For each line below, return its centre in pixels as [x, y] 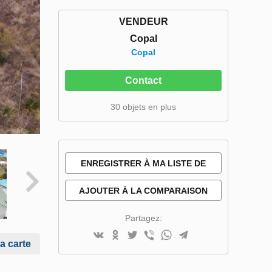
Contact [143, 80]
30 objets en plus [143, 107]
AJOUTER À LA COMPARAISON [143, 191]
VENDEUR [143, 22]
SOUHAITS [143, 185]
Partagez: [143, 218]
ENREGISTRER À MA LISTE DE [143, 163]
